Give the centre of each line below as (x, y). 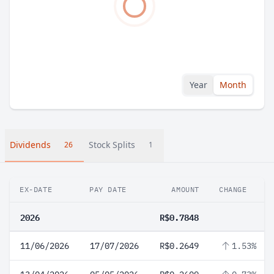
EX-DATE (36, 189)
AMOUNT (185, 189)
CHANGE (233, 189)
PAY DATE (108, 189)
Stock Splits (112, 145)
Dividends (30, 145)
